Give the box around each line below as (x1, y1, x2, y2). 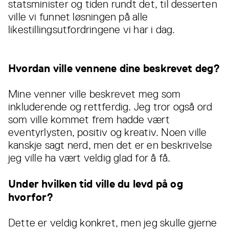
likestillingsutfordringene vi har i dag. (8, 24, 175, 36)
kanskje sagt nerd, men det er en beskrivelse (8, 139, 213, 152)
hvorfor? (8, 191, 54, 204)
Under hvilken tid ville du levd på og (8, 177, 183, 191)
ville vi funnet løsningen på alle (8, 11, 148, 24)
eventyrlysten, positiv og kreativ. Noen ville (8, 126, 207, 139)
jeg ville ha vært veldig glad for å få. (8, 152, 171, 165)
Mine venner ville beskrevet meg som (8, 88, 181, 101)
